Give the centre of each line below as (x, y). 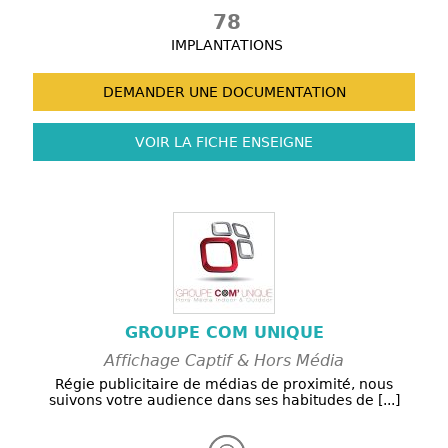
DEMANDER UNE (160, 92)
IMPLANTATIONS (227, 45)
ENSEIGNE (275, 142)
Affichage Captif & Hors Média (224, 361)
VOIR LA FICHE (186, 142)
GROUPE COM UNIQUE (224, 333)
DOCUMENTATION (281, 92)
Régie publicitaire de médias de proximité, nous (224, 384)
